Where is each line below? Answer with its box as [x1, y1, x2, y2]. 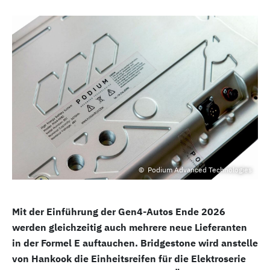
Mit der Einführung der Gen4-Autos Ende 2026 [12, 206, 225, 218]
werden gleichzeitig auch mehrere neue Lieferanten [12, 221, 247, 233]
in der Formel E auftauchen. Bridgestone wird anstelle [12, 237, 258, 249]
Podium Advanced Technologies [146, 165, 252, 174]
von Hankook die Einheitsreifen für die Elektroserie [12, 253, 246, 265]
